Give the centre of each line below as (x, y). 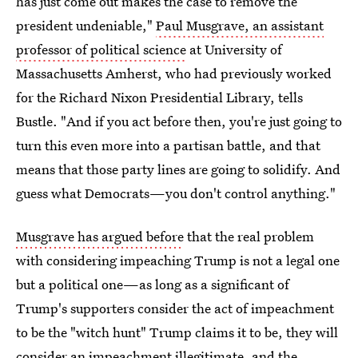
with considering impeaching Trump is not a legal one (178, 260)
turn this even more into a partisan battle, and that (168, 145)
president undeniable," (86, 25)
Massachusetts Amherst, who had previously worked (174, 73)
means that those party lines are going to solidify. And (178, 169)
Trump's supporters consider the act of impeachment (175, 308)
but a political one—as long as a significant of (153, 284)
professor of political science (101, 49)
